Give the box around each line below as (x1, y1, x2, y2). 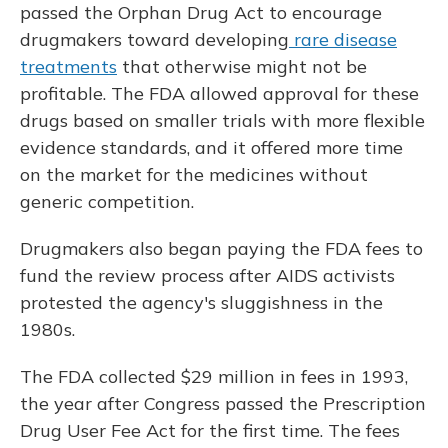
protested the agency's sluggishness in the (20, 291, 383, 315)
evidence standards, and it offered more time (20, 136, 403, 160)
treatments (20, 55, 117, 79)
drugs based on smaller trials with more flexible (20, 109, 425, 133)
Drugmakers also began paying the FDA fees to (20, 237, 423, 261)
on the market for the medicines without (20, 163, 368, 187)
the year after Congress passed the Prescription (20, 392, 426, 416)
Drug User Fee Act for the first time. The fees (20, 419, 400, 443)
